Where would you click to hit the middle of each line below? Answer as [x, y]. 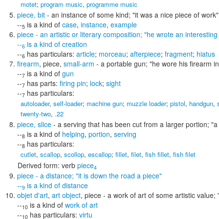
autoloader [35, 103]
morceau [112, 54]
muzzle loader [146, 103]
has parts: [43, 83]
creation [75, 44]
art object [66, 195]
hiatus [206, 54]
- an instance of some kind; [89, 15]
